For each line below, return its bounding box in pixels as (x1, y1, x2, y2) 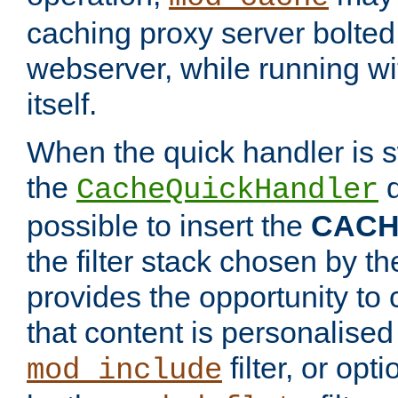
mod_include (27, 354, 222, 388)
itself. (27, 87, 97, 122)
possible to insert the (27, 209, 311, 243)
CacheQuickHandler (76, 173, 378, 208)
